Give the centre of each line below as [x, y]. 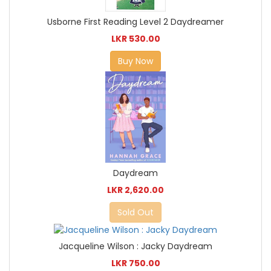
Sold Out [135, 213]
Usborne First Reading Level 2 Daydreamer [135, 21]
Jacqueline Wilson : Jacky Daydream [135, 246]
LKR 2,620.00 [135, 190]
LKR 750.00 [135, 263]
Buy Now [135, 61]
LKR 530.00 [135, 38]
